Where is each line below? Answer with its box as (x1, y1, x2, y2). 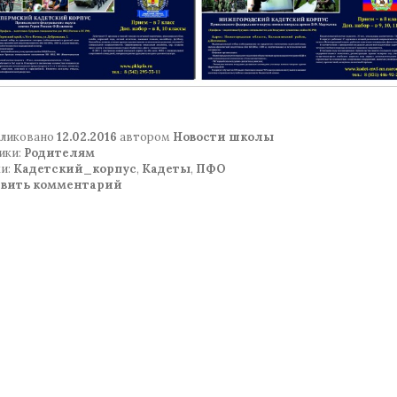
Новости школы (173, 129, 274, 145)
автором (117, 129, 173, 145)
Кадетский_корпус (13, 161, 136, 177)
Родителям (24, 145, 95, 161)
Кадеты (142, 161, 191, 177)
